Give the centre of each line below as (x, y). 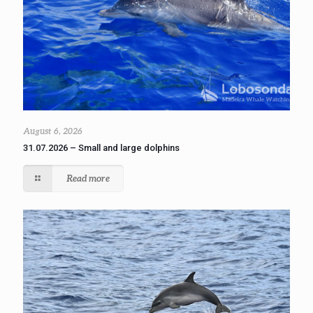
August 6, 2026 (53, 131)
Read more (88, 178)
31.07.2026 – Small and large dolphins (101, 147)
